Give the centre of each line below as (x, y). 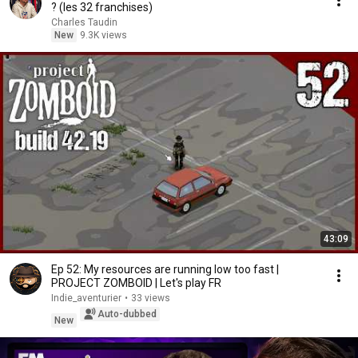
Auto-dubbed (127, 314)
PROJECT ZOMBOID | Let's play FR (136, 283)
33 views (151, 298)
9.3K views (103, 35)
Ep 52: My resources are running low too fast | (165, 269)
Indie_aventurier (86, 298)
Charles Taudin (84, 22)
